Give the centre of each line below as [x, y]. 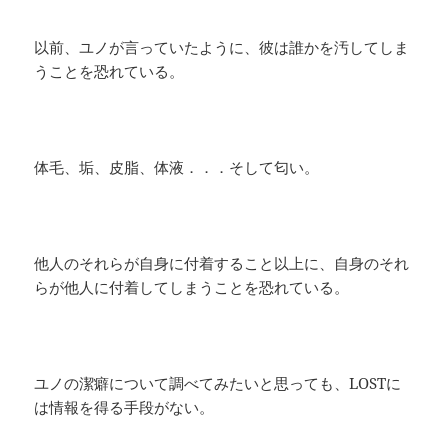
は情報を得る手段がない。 [124, 407]
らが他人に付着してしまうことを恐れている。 [192, 287]
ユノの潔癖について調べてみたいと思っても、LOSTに [218, 383]
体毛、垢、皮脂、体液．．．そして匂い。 [177, 167]
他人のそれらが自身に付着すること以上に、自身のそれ [222, 263]
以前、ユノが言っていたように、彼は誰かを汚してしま [222, 47]
